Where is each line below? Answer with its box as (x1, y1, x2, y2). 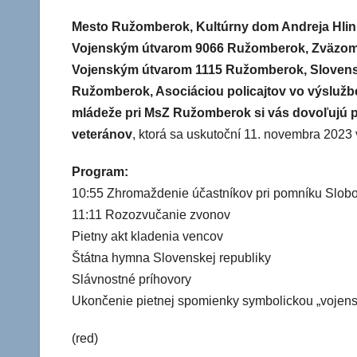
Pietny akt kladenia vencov (72, 229, 223, 244)
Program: (72, 165, 128, 179)
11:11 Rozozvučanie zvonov (72, 208, 230, 222)
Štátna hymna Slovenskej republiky (72, 251, 271, 265)
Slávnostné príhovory (72, 273, 191, 287)
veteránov (72, 127, 132, 142)
